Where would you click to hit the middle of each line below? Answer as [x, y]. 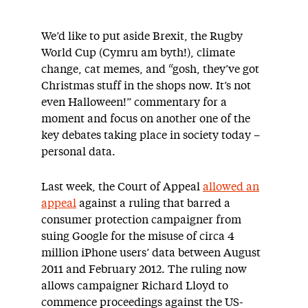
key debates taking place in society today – [151, 135]
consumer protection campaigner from [141, 220]
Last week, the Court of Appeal [122, 187]
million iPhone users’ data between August [151, 253]
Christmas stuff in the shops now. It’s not [146, 86]
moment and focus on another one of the [146, 119]
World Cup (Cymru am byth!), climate [138, 53]
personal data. [78, 152]
